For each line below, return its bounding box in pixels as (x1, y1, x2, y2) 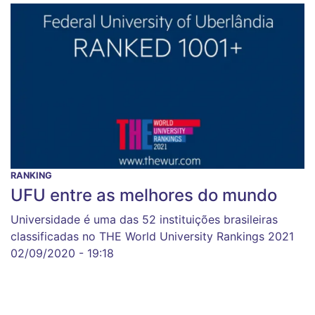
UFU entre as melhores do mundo (11, 185, 277, 206)
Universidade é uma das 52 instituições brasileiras (11, 212, 278, 227)
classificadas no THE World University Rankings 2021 (11, 229, 294, 244)
